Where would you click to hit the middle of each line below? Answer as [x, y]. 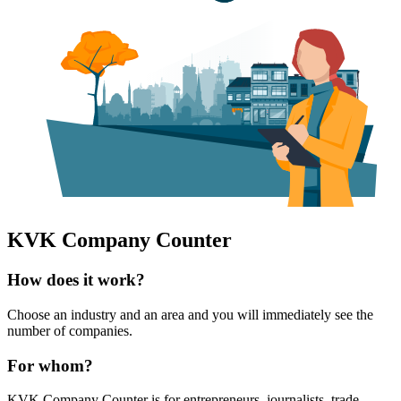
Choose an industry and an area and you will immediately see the [190, 315]
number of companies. [70, 331]
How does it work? [76, 280]
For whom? [50, 365]
